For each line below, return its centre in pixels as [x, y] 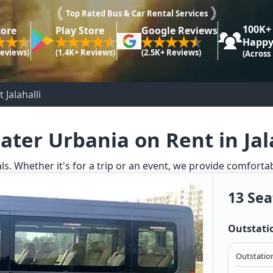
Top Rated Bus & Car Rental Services [136, 14]
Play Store [80, 30]
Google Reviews [179, 30]
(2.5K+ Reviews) [171, 52]
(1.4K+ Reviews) [85, 52]
